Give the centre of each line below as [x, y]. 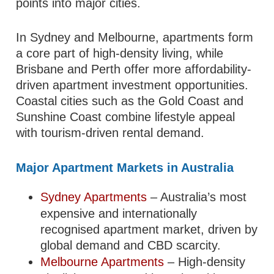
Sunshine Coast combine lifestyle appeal [126, 117]
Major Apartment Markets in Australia [125, 168]
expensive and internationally [119, 213]
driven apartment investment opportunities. [132, 85]
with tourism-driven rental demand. [110, 133]
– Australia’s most [197, 197]
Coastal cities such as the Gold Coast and [130, 101]
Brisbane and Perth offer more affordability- [134, 69]
